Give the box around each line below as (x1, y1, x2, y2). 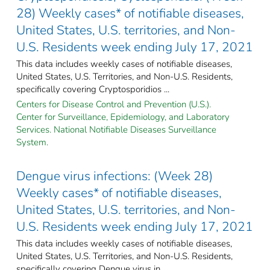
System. (16, 136, 48, 148)
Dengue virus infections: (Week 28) (16, 167, 213, 184)
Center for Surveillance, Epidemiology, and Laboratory (16, 110, 230, 123)
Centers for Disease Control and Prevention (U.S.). (16, 98, 211, 110)
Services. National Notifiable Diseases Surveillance (16, 123, 216, 136)
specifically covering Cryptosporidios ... (16, 83, 169, 95)
